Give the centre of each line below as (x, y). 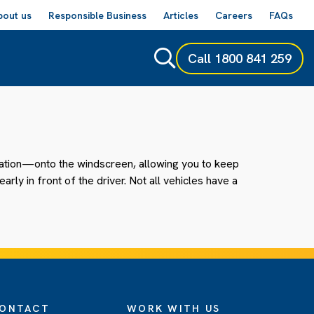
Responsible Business (97, 15)
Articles (181, 15)
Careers (234, 15)
